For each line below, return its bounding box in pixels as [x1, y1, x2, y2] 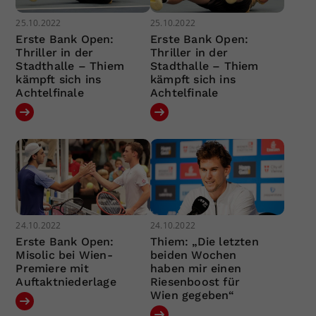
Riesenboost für [150, 274, 240, 288]
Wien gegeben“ [150, 288, 235, 302]
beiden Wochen [150, 248, 237, 262]
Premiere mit [16, 261, 89, 275]
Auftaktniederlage [16, 274, 116, 288]
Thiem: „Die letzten [150, 234, 259, 248]
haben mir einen [150, 261, 241, 275]
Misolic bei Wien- [16, 248, 113, 262]
